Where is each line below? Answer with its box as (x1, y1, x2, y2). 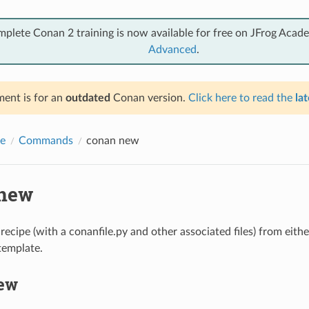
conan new (86, 134, 139, 146)
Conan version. (110, 92, 188, 103)
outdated (65, 92, 110, 103)
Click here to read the (188, 92, 295, 103)
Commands (18, 134, 73, 146)
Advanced (148, 43, 197, 55)
